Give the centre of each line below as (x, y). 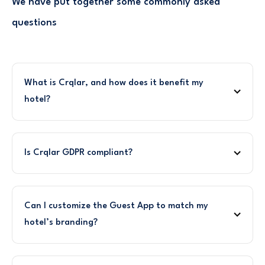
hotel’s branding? (61, 223)
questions (34, 23)
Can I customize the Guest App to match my (116, 206)
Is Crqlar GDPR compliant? (78, 153)
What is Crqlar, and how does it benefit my (114, 83)
